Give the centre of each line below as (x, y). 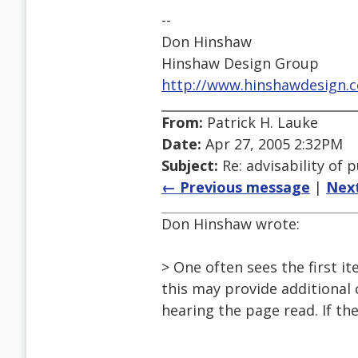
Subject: (190, 166)
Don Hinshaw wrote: (231, 224)
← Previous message (236, 187)
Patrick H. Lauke (261, 123)
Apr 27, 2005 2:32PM (272, 144)
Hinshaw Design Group (240, 64)
